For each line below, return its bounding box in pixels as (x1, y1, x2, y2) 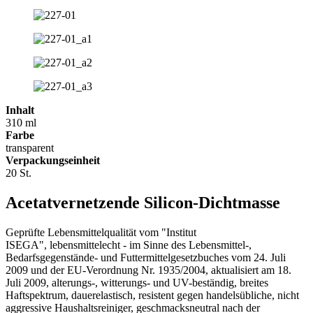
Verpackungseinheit (6, 154, 100, 166)
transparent (6, 141, 54, 154)
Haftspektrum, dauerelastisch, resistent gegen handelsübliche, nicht (6, 289, 299, 301)
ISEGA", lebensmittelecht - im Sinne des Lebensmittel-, (6, 238, 252, 251)
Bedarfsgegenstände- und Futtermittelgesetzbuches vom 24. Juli (6, 251, 286, 263)
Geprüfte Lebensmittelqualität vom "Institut (6, 226, 196, 238)
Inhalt (6, 103, 34, 116)
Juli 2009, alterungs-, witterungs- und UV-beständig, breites (6, 276, 268, 289)
